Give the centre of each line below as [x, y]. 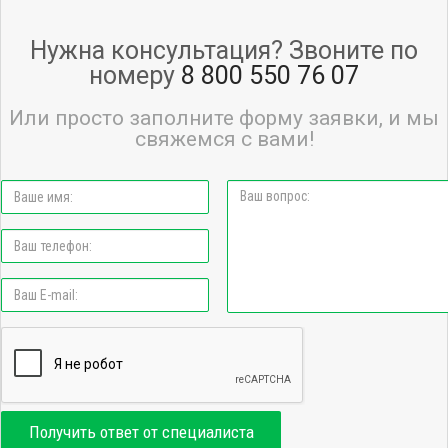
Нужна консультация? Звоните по [224, 50]
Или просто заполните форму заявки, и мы [224, 118]
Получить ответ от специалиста [141, 431]
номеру [135, 75]
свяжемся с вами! [224, 139]
